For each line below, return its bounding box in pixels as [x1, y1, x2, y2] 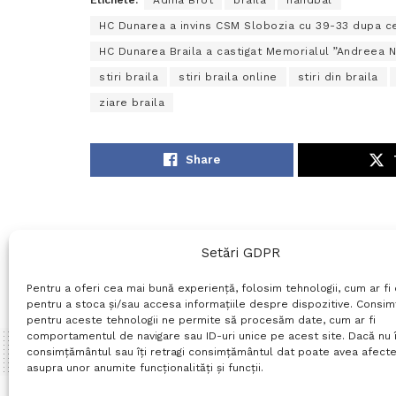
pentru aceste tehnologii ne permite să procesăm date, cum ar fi [27, 314, 376, 326]
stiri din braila [297, 71, 378, 84]
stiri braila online [179, 71, 278, 84]
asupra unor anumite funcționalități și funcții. [27, 362, 263, 374]
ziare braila [99, 96, 164, 110]
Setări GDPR [202, 245, 281, 261]
